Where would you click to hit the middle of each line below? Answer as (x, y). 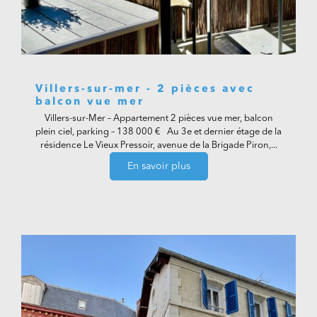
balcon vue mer (90, 102)
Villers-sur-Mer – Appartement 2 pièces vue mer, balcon (158, 119)
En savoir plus (158, 167)
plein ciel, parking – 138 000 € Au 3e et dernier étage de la (158, 132)
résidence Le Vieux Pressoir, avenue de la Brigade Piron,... (158, 146)
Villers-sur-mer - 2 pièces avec (145, 89)
